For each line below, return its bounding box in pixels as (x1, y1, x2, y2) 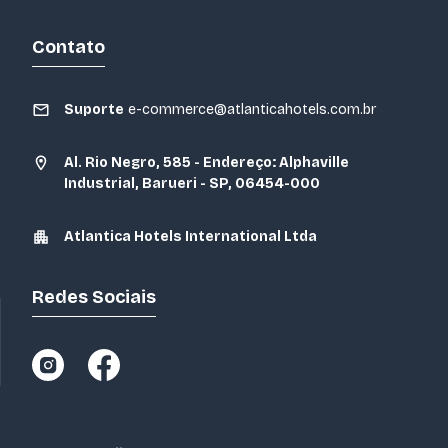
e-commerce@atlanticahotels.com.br (128, 100, 376, 118)
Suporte (64, 100, 124, 118)
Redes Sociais (32, 285, 156, 308)
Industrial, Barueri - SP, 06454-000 (64, 174, 320, 192)
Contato (32, 35, 105, 58)
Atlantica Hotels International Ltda (64, 227, 317, 245)
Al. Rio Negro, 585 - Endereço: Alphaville (64, 153, 349, 171)
